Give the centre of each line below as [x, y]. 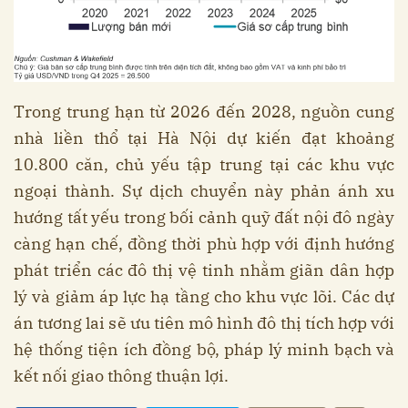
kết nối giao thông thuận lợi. [121, 376]
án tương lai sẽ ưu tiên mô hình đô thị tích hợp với [204, 323]
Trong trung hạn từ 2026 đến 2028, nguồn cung [204, 112]
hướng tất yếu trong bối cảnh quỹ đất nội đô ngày [204, 217]
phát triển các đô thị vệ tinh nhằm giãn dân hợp [204, 270]
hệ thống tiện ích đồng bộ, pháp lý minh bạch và [204, 349]
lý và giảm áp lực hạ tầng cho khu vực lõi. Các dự [204, 296]
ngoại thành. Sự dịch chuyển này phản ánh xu [204, 191]
